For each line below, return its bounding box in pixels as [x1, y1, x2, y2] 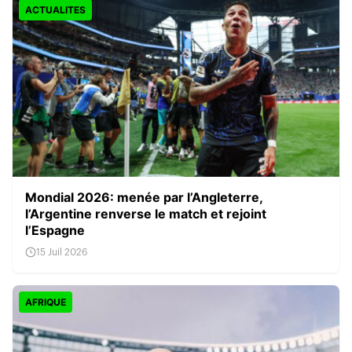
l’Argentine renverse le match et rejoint [25, 205, 266, 222]
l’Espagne [25, 222, 85, 238]
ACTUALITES [25, 3, 86, 16]
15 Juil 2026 [36, 247, 87, 257]
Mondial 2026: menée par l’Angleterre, [25, 189, 263, 205]
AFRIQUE [25, 295, 66, 308]
